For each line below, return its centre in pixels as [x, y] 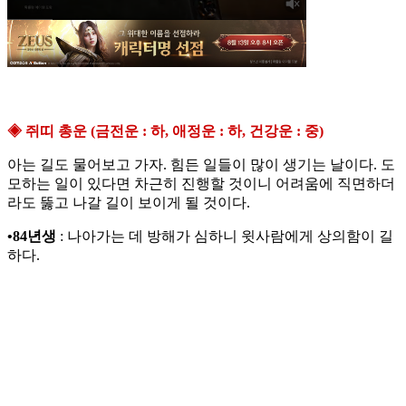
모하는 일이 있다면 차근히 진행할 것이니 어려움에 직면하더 [201, 184]
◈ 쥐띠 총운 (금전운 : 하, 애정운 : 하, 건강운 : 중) [165, 131]
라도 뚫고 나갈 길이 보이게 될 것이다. [129, 203]
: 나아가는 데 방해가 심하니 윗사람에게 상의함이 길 [225, 237]
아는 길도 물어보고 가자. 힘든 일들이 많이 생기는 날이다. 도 [201, 165]
